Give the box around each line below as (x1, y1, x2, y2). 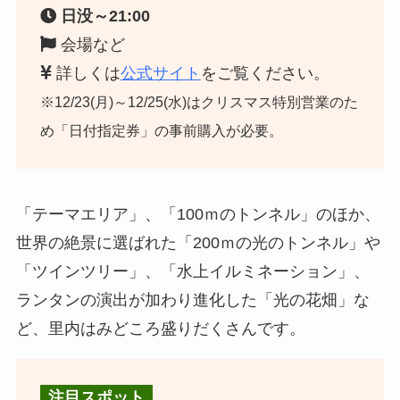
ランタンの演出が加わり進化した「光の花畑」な (15, 291, 370, 310)
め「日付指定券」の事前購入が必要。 (39, 121, 283, 138)
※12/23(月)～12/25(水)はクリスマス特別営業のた (39, 93, 358, 110)
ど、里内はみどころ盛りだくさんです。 (15, 320, 305, 338)
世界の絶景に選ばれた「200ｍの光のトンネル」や (15, 234, 380, 253)
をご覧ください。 (200, 63, 329, 82)
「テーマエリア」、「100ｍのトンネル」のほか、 (15, 205, 380, 224)
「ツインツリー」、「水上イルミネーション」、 (15, 262, 370, 281)
